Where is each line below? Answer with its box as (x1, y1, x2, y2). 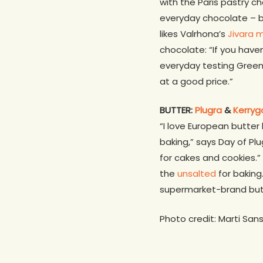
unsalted (177, 167, 216, 180)
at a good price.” (160, 75, 233, 87)
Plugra (195, 104, 222, 117)
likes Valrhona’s (160, 27, 228, 40)
